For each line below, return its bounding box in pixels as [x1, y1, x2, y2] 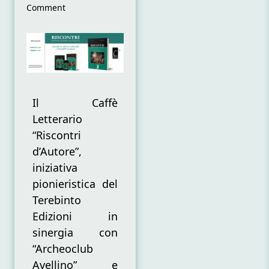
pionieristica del [32, 177, 118, 192]
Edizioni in [32, 209, 118, 224]
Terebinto [32, 193, 81, 208]
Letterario [32, 112, 82, 127]
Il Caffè [32, 95, 118, 110]
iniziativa [32, 160, 77, 175]
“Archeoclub [32, 241, 93, 256]
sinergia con [32, 225, 118, 240]
